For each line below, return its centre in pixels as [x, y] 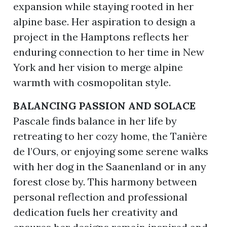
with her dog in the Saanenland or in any [110, 166]
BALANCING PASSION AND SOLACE [105, 105]
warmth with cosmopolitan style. [92, 82]
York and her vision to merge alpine [98, 67]
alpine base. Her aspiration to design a [105, 21]
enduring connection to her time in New [109, 52]
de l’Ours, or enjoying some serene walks [111, 151]
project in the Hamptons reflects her [101, 36]
